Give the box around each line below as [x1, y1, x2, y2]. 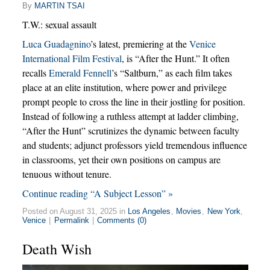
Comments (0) [97, 215, 147, 225]
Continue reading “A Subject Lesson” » [22, 186, 173, 199]
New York [207, 206, 240, 216]
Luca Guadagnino [22, 37, 90, 50]
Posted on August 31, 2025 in [22, 206, 128, 216]
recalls [22, 66, 49, 79]
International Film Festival [22, 51, 122, 64]
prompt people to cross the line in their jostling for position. [22, 95, 245, 108]
